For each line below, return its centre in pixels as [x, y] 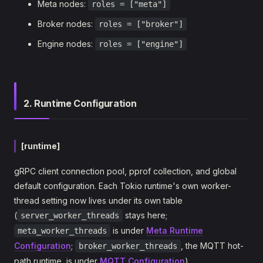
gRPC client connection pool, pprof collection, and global [125, 171]
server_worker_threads [70, 215]
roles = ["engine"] [141, 44]
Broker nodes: [66, 24]
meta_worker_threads [62, 231]
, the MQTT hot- [212, 246]
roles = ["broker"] [141, 24]
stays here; [145, 215]
